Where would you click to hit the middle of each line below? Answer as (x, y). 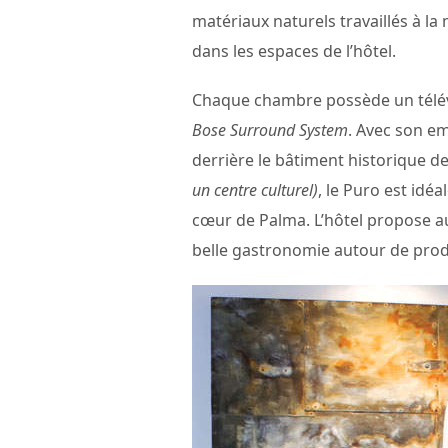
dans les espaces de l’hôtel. (294, 51)
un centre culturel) (255, 190)
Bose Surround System (270, 130)
